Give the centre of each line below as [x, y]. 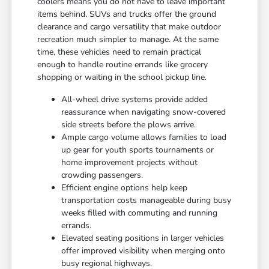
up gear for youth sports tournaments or [138, 150]
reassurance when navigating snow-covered [144, 112]
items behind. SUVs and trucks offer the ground [127, 14]
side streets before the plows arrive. [129, 125]
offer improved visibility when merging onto [144, 251]
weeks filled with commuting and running [140, 213]
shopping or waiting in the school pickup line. [122, 77]
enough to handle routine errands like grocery [123, 65]
